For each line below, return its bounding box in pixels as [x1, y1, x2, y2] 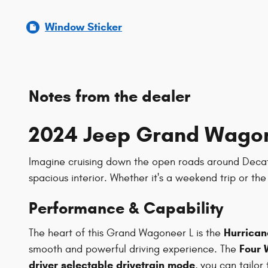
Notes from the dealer [29, 86, 190, 106]
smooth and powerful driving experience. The [29, 242, 239, 255]
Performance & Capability [29, 198, 223, 219]
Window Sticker [45, 20, 122, 33]
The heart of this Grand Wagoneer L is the [29, 226, 224, 239]
